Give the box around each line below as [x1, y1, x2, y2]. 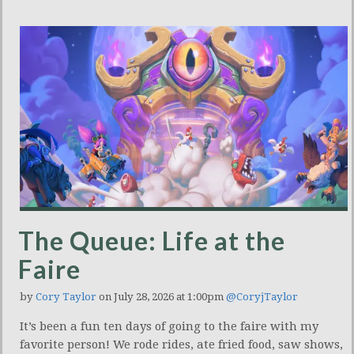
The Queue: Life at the [18, 225, 285, 257]
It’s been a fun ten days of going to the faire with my [20, 319, 318, 334]
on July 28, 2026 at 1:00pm [96, 291, 226, 303]
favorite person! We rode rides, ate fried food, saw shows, [20, 337, 343, 352]
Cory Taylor [36, 291, 96, 303]
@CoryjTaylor [226, 291, 298, 303]
